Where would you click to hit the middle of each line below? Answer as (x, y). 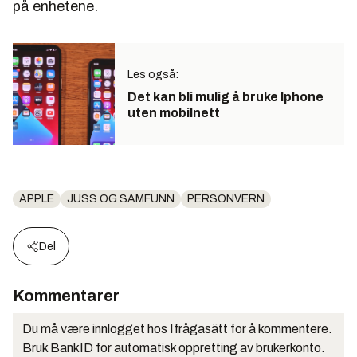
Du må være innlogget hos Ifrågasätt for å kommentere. (177, 328)
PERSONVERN (226, 198)
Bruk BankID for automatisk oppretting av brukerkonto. (174, 347)
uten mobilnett (174, 112)
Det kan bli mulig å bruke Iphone (226, 96)
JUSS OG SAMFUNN (121, 198)
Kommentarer (66, 295)
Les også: (153, 74)
